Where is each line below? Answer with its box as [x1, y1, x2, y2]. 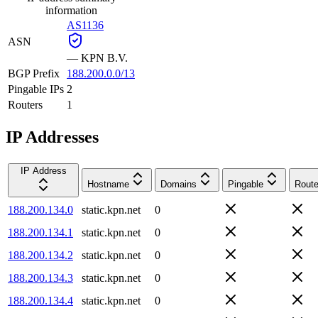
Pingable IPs [8, 82, 64, 95]
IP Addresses [6, 127, 99, 146]
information [45, 4, 97, 16]
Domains [160, 178, 197, 190]
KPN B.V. [81, 51, 128, 64]
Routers [8, 98, 43, 111]
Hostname [87, 178, 129, 190]
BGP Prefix [8, 67, 60, 79]
